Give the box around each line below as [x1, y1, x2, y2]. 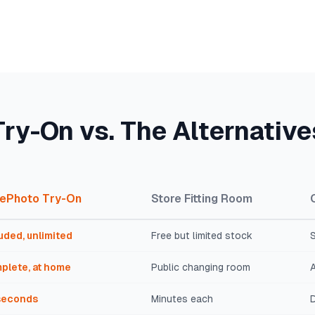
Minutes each [151, 293, 213, 304]
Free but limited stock [151, 230, 252, 241]
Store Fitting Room [151, 192, 252, 205]
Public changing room [151, 262, 250, 273]
